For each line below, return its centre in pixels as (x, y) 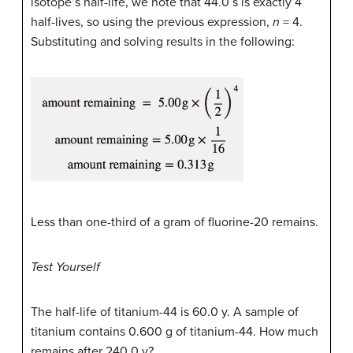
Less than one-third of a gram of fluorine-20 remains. (175, 222)
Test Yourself (65, 267)
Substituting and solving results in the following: (163, 41)
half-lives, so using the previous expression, (152, 22)
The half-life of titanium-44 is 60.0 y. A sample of (165, 312)
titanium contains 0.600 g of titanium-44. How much (175, 331)
